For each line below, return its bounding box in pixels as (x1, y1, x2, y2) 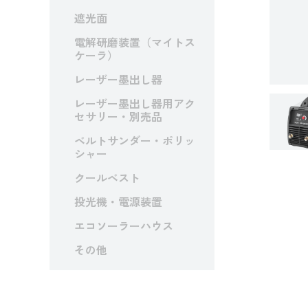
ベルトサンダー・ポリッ (74, 132, 196, 149)
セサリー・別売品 (74, 108, 163, 125)
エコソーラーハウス (74, 217, 174, 234)
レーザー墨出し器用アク (74, 95, 196, 112)
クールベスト (74, 169, 141, 186)
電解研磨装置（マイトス (74, 34, 196, 51)
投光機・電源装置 (74, 193, 163, 210)
